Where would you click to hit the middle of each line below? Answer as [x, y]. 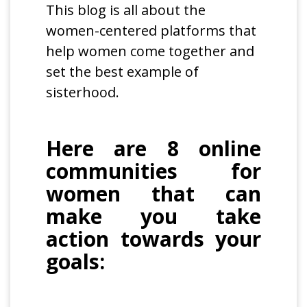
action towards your [153, 239]
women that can [153, 194]
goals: [76, 262]
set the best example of [123, 72]
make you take [153, 217]
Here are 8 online [153, 149]
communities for [153, 171]
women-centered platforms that [151, 31]
